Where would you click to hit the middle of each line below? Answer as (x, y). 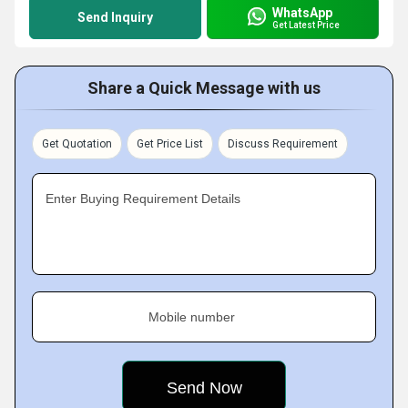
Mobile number (192, 317)
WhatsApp (302, 12)
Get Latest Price (306, 25)
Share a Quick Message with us (204, 88)
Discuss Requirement (283, 144)
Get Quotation (77, 144)
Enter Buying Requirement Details (143, 199)
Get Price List (170, 144)
